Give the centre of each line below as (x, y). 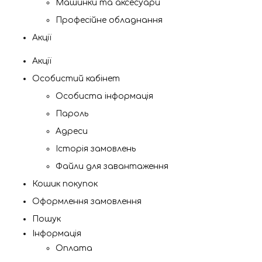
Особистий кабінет (76, 79)
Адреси (72, 131)
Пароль (72, 114)
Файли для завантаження (112, 166)
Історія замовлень (96, 149)
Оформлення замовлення (87, 201)
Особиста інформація (104, 96)
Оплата (74, 248)
